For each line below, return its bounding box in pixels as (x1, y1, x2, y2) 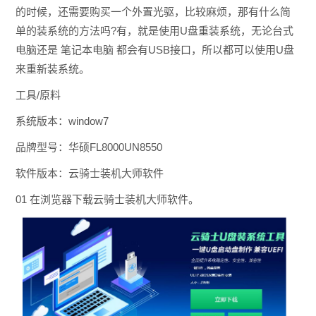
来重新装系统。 (15, 62, 90, 75)
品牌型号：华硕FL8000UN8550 (15, 140, 162, 153)
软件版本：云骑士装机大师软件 (15, 166, 164, 179)
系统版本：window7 (15, 114, 109, 127)
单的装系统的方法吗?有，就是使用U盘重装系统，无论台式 (15, 24, 293, 37)
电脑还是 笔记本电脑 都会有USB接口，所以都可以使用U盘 (15, 43, 294, 56)
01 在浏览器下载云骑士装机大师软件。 (15, 193, 199, 205)
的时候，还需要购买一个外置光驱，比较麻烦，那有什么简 (15, 5, 291, 18)
